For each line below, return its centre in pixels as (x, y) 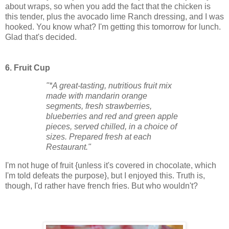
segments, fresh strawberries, (99, 106)
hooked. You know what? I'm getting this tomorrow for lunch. (113, 27)
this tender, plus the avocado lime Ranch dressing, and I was (114, 16)
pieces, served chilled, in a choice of (111, 127)
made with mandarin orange (97, 96)
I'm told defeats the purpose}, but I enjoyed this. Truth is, (105, 176)
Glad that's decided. (41, 37)
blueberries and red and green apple (112, 117)
